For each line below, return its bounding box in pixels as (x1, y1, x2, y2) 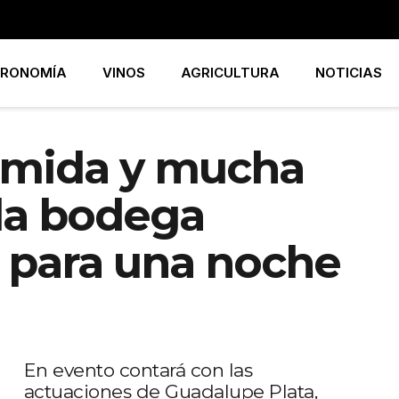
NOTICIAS (315, 64, 383, 81)
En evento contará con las (23, 359, 253, 381)
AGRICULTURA (181, 64, 281, 81)
